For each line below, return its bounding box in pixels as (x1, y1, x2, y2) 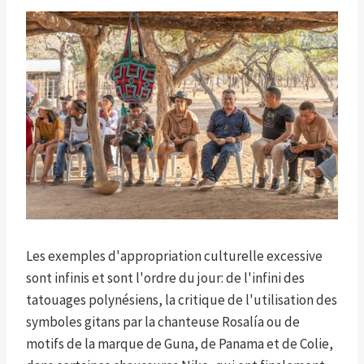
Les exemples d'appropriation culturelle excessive (26, 247, 323, 266)
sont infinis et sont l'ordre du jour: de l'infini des (26, 269, 305, 288)
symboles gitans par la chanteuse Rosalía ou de (26, 313, 300, 331)
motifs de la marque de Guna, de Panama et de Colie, (26, 335, 333, 353)
